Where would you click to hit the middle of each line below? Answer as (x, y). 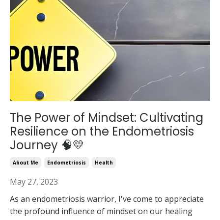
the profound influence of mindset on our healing (101, 211)
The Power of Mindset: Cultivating (107, 118)
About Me (26, 163)
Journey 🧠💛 (47, 145)
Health (104, 163)
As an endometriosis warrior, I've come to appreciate (107, 199)
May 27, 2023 (34, 182)
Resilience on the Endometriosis (102, 132)
